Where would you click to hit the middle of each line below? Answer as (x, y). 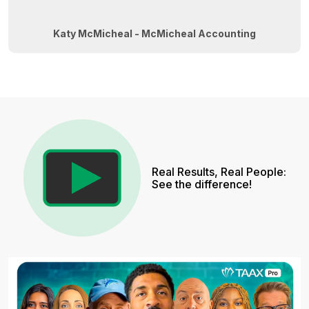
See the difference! (201, 185)
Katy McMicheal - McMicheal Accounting (154, 34)
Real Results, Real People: (219, 172)
